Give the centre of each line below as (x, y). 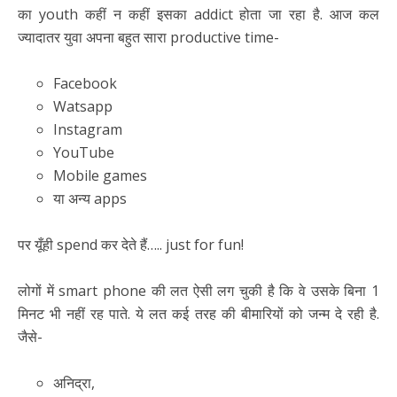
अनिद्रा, (74, 383)
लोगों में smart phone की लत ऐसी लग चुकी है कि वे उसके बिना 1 (198, 291)
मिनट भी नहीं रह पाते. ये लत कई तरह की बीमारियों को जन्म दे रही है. (198, 314)
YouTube (84, 153)
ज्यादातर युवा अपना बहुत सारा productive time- (148, 38)
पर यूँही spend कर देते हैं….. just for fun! (131, 245)
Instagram (88, 130)
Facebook (85, 84)
